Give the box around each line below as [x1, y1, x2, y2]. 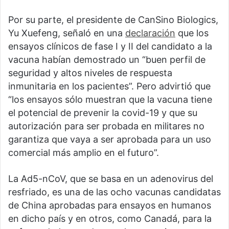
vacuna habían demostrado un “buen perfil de [8, 54, 205, 65]
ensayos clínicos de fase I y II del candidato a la [8, 41, 212, 52]
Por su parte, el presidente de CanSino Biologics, [8, 14, 218, 26]
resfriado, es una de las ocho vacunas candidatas [8, 187, 221, 198]
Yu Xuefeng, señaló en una [8, 28, 125, 39]
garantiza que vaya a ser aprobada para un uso [8, 134, 211, 145]
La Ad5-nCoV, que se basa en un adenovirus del [8, 173, 213, 185]
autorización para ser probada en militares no [8, 121, 204, 132]
